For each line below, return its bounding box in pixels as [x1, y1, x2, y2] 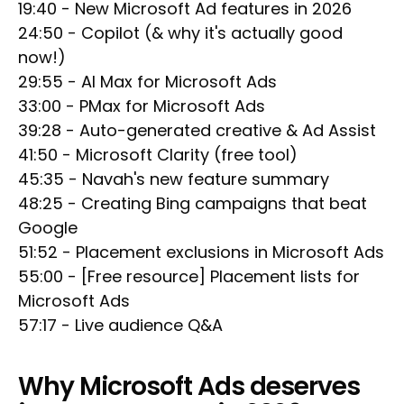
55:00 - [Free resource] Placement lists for [18, 265, 360, 289]
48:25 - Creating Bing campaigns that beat [18, 192, 367, 216]
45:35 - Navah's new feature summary [18, 168, 329, 191]
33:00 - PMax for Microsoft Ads [18, 95, 265, 118]
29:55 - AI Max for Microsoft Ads [18, 70, 277, 94]
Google [18, 216, 78, 240]
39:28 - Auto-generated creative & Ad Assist [18, 119, 376, 142]
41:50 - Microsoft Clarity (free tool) [18, 143, 298, 167]
